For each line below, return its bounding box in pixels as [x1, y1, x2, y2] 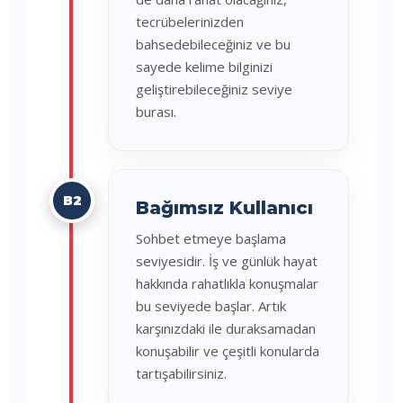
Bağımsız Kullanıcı [136, 197, 313, 219]
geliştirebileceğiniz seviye [136, 80, 292, 98]
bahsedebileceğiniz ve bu [136, 35, 291, 53]
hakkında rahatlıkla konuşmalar [136, 274, 318, 292]
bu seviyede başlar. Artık [136, 297, 286, 315]
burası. [136, 103, 176, 121]
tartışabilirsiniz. [136, 364, 227, 382]
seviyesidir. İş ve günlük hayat [136, 252, 318, 270]
